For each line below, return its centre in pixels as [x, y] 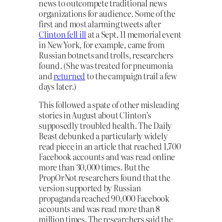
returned [70, 76]
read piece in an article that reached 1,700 [110, 146]
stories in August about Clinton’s [95, 115]
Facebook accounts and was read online [107, 156]
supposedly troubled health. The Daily [106, 125]
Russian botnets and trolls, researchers [106, 55]
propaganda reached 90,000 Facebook [104, 198]
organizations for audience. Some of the [107, 13]
